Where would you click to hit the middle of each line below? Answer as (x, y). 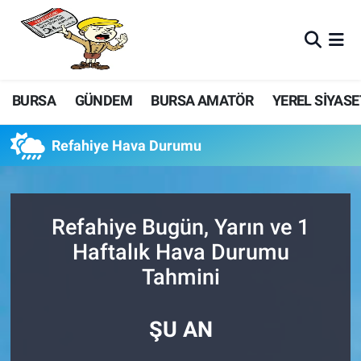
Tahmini (180, 276)
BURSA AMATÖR (202, 101)
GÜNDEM (103, 101)
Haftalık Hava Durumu (180, 251)
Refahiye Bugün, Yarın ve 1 (180, 226)
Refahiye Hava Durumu (127, 146)
